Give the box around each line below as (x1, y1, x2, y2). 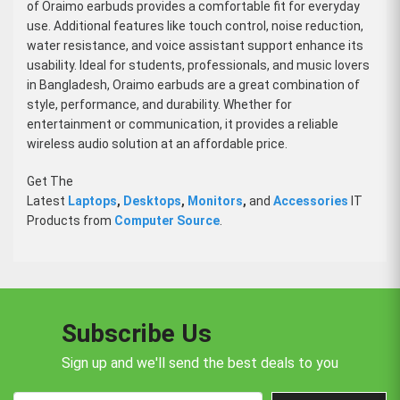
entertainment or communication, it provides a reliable (27, 116, 338, 131)
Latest (27, 193, 68, 208)
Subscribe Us (62, 318, 212, 348)
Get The (27, 173, 73, 188)
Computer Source (114, 212, 220, 228)
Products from (27, 212, 114, 228)
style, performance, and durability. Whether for (27, 96, 292, 112)
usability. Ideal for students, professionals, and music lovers (27, 57, 370, 72)
